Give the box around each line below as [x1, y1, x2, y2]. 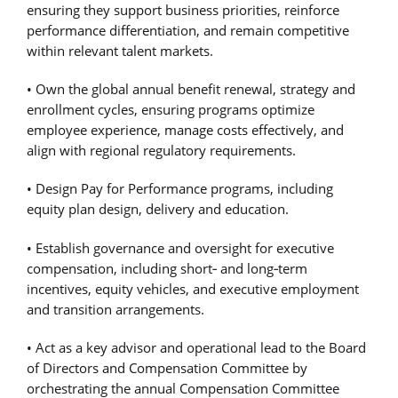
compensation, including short [27, 259, 212, 277]
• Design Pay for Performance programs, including [27, 179, 333, 198]
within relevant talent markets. [27, 41, 213, 60]
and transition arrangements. [27, 299, 204, 318]
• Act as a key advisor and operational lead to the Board [27, 338, 366, 356]
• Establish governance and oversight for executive [27, 238, 334, 257]
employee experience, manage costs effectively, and [27, 121, 344, 139]
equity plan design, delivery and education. [27, 200, 289, 219]
